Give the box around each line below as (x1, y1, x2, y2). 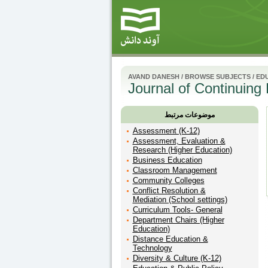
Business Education (132, 156, 202, 165)
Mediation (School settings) (132, 195, 227, 204)
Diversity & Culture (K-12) (132, 254, 221, 263)
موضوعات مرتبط (164, 111, 215, 119)
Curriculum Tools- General (132, 205, 223, 214)
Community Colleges (132, 176, 205, 185)
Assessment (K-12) (132, 126, 200, 135)
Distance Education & (132, 234, 208, 243)
